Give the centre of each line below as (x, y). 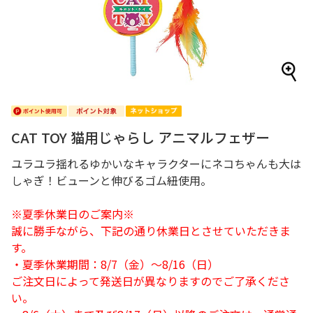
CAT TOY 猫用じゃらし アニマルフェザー (140, 137)
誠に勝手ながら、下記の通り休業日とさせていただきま (151, 231)
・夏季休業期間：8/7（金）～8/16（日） (115, 264)
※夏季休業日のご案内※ (73, 214)
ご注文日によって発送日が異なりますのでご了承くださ (151, 281)
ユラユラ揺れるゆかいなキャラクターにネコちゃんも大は (156, 163)
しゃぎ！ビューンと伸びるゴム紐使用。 (111, 180)
